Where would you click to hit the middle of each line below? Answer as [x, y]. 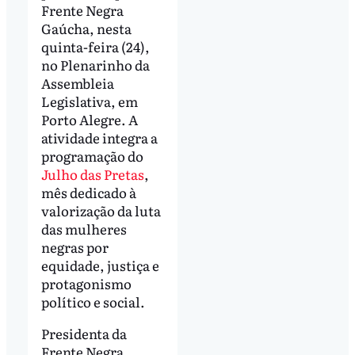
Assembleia [77, 83]
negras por [74, 247]
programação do [92, 156]
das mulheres [84, 229]
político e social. [93, 302]
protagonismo [86, 284]
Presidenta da [84, 334]
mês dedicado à [88, 193]
